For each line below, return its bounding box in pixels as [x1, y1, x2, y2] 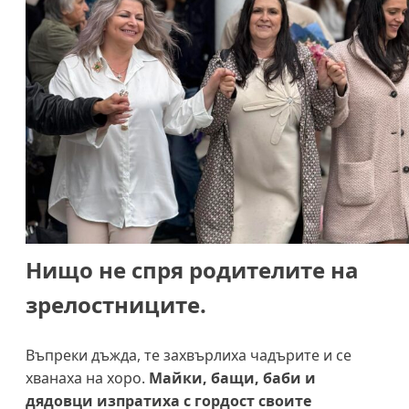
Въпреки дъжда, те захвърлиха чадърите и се [26, 344, 351, 365]
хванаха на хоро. [26, 367, 149, 388]
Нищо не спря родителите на [26, 254, 359, 285]
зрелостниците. [26, 288, 206, 320]
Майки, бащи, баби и [149, 367, 316, 388]
